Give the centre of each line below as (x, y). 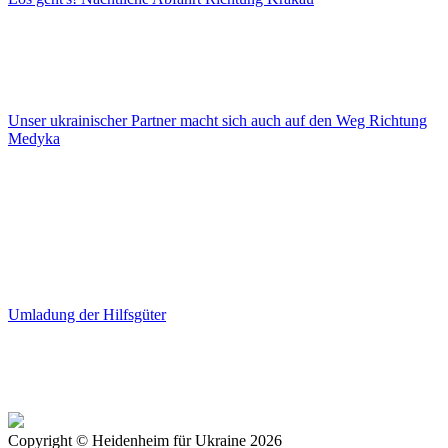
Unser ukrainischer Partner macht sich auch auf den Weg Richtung (217, 121)
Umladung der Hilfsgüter (87, 315)
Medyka (34, 139)
